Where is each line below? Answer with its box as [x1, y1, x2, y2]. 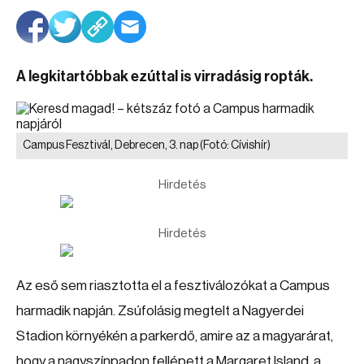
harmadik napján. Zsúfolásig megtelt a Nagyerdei [16, 304, 304, 318]
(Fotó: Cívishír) [200, 140, 271, 151]
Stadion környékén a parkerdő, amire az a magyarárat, [16, 329, 333, 343]
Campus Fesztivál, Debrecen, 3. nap [23, 140, 200, 151]
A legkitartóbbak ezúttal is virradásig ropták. [16, 69, 313, 84]
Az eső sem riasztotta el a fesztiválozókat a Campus [16, 279, 330, 292]
